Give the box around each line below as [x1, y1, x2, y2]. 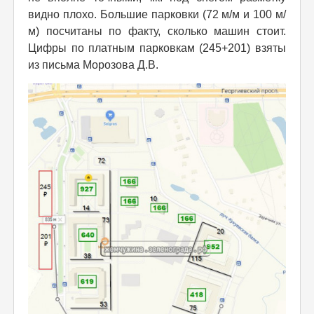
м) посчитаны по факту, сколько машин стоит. [28, 25, 286, 37]
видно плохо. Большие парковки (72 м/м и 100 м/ [28, 8, 286, 20]
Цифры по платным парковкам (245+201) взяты [28, 41, 286, 54]
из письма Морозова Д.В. [28, 58, 158, 71]
